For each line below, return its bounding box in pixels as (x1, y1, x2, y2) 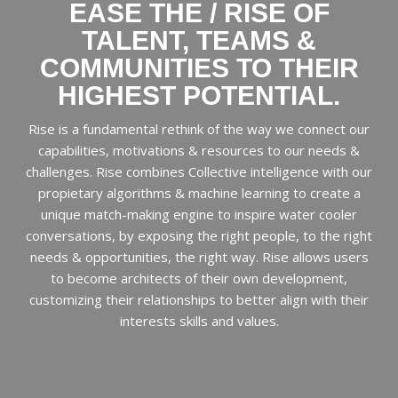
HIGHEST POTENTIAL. (58, 81, 340, 111)
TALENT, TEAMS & (82, 26, 316, 56)
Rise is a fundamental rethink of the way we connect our (28, 120, 370, 139)
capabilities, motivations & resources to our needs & (38, 141, 360, 160)
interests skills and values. (119, 312, 279, 330)
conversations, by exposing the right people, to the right (26, 227, 372, 245)
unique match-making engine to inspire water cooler (41, 205, 357, 224)
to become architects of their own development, (51, 269, 347, 288)
